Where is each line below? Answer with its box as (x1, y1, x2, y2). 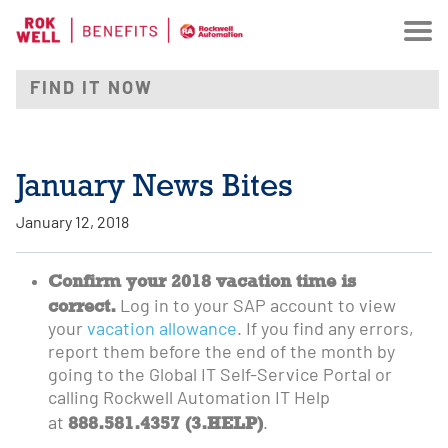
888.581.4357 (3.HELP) (68, 411, 263, 433)
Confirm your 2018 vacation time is (48, 269, 356, 291)
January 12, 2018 (16, 215, 129, 232)
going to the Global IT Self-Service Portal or (48, 366, 392, 386)
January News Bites (16, 167, 293, 203)
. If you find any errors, (237, 320, 414, 340)
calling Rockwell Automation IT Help (48, 389, 330, 409)
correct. (48, 294, 116, 316)
